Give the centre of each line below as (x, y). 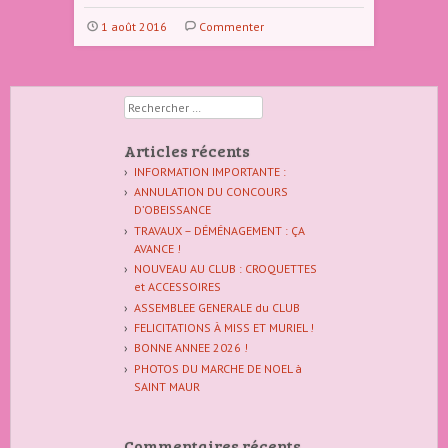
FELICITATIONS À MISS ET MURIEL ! (223, 327)
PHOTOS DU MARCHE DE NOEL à (217, 368)
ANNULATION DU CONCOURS (210, 192)
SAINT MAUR (166, 386)
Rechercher (154, 104)
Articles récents (187, 150)
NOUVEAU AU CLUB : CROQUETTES (225, 269)
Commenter (231, 26)
